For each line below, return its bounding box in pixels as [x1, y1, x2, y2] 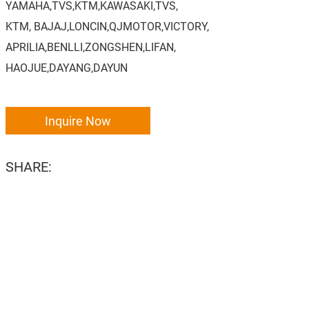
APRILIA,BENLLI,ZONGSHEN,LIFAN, [5, 39, 176, 54]
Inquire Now [44, 112, 111, 129]
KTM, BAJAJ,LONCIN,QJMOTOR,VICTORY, [5, 19, 209, 33]
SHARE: [5, 157, 52, 175]
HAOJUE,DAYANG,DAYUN [5, 60, 128, 74]
